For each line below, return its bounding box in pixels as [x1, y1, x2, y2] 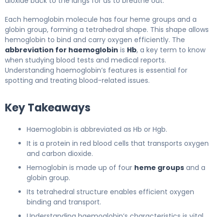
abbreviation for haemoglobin [5, 45, 118, 55]
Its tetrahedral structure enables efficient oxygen [27, 186, 194, 197]
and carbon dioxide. [27, 148, 93, 158]
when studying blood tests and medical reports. [5, 55, 166, 65]
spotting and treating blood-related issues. [5, 75, 150, 85]
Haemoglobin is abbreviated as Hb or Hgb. [27, 124, 167, 134]
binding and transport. [27, 197, 101, 207]
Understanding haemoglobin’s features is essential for [5, 65, 187, 75]
